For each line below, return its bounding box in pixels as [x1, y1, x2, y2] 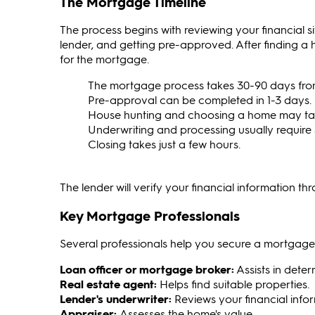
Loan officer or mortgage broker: [60, 262, 234, 277]
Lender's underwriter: [60, 291, 174, 307]
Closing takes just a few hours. [88, 136, 240, 151]
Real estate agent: [60, 276, 157, 292]
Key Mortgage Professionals [60, 207, 240, 225]
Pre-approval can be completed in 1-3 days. [88, 91, 311, 107]
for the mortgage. [60, 51, 149, 66]
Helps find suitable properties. [157, 276, 309, 292]
